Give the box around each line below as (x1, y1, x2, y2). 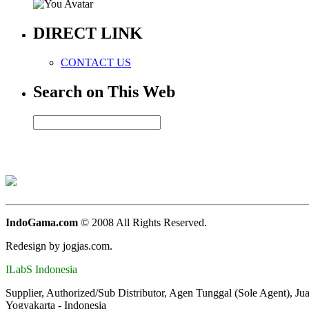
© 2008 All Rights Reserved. (81, 217, 207, 229)
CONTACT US (61, 56, 131, 68)
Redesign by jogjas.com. (6, 240, 112, 252)
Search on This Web (33, 82, 175, 101)
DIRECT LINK (33, 23, 143, 42)
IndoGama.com (6, 217, 81, 229)
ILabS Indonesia (6, 263, 77, 276)
